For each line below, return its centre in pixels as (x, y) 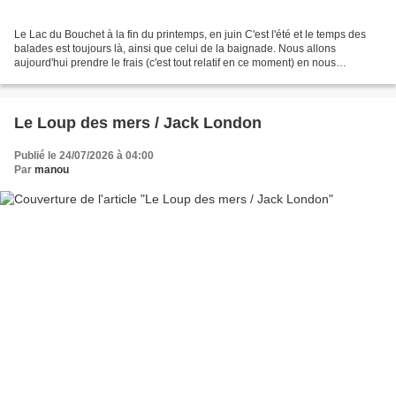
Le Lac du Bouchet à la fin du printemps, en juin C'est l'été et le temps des (190, 34)
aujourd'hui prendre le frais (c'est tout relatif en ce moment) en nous (175, 62)
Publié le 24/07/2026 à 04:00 (84, 155)
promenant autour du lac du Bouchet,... (107, 76)
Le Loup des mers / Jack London (138, 122)
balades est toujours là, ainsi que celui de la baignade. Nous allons (175, 48)
